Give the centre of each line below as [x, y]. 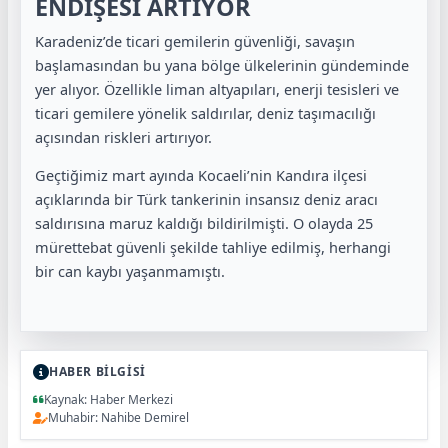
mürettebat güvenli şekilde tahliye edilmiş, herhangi [213, 247]
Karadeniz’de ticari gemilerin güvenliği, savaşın [195, 40]
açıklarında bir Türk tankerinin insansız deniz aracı [206, 199]
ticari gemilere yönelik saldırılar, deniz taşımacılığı [205, 112]
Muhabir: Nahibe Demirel [118, 417]
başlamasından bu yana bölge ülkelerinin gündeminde [222, 64]
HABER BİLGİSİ [97, 371]
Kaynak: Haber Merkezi [108, 399]
